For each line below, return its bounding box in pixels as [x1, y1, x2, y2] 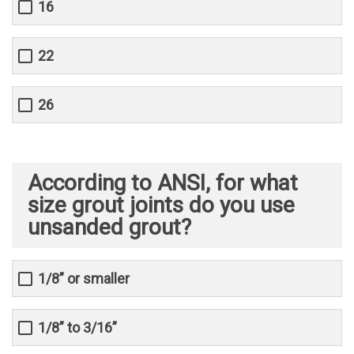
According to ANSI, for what [28, 170, 298, 197]
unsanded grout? [28, 214, 191, 241]
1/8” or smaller [38, 270, 130, 288]
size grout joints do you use [28, 192, 295, 219]
